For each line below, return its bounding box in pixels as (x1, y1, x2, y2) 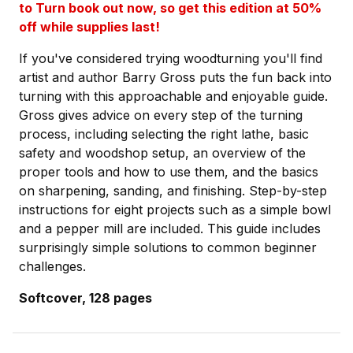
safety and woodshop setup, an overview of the (19, 145, 306, 162)
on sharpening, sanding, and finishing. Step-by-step (19, 183, 327, 199)
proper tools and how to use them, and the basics (19, 164, 318, 180)
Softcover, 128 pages (19, 290, 152, 307)
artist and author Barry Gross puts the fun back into (19, 69, 332, 86)
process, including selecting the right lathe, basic (19, 126, 309, 143)
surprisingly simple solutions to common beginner (19, 240, 317, 256)
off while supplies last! (19, 19, 160, 35)
